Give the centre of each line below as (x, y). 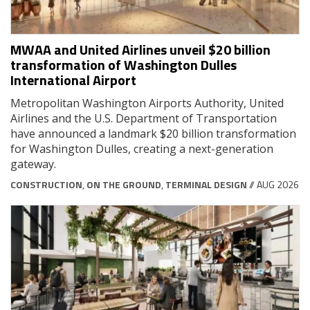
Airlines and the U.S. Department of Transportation (144, 118)
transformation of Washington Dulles (124, 64)
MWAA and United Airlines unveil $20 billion (140, 49)
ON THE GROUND (124, 184)
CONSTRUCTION (46, 184)
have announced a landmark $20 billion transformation (153, 133)
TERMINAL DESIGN (206, 184)
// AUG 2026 (273, 184)
